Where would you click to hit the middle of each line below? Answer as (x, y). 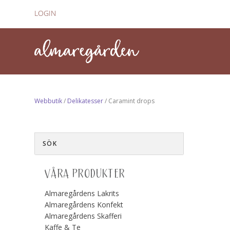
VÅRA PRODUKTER (85, 174)
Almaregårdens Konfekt (84, 204)
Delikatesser (85, 101)
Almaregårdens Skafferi (83, 216)
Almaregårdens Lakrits (82, 193)
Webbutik (49, 101)
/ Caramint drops (129, 101)
